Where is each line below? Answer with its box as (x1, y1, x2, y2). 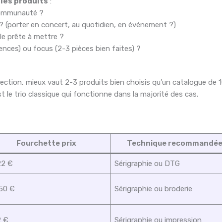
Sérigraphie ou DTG (114, 159, 180, 168)
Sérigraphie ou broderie (114, 184, 192, 194)
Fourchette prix (16, 139, 76, 148)
